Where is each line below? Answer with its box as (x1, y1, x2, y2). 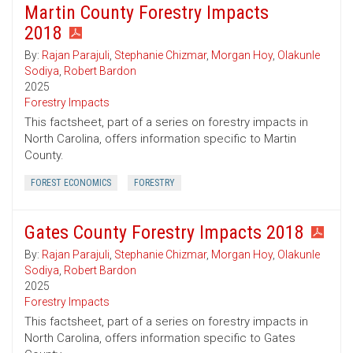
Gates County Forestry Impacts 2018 (24, 221, 304, 244)
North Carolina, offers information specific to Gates (24, 331, 295, 346)
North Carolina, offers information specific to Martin (24, 132, 296, 147)
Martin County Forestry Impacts (24, 2, 269, 24)
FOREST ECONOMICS (31, 177, 111, 189)
